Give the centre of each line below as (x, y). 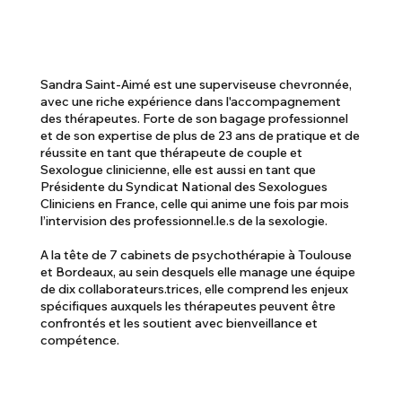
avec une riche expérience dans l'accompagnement (191, 101)
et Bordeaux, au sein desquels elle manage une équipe (198, 271)
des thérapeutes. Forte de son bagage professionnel (195, 118)
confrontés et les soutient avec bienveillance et (179, 323)
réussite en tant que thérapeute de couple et (172, 152)
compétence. (80, 340)
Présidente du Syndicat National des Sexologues (184, 186)
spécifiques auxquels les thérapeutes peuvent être (188, 306)
